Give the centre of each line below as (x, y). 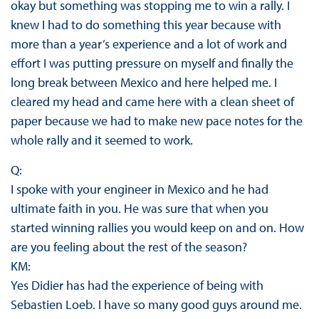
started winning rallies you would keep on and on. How (157, 228)
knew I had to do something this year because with (146, 25)
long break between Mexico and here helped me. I (143, 83)
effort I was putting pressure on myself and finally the (152, 63)
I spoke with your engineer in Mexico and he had (139, 189)
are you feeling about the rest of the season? (129, 247)
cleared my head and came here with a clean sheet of (152, 102)
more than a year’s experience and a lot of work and (148, 44)
